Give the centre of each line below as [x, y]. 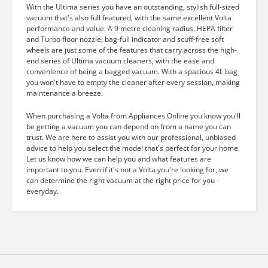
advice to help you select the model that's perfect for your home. [133, 148]
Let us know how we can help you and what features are [119, 159]
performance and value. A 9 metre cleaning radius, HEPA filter [130, 28]
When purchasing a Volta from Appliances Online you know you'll [133, 116]
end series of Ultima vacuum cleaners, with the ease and [120, 61]
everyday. [42, 191]
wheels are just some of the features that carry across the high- [132, 50]
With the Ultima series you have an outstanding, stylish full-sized [133, 7]
